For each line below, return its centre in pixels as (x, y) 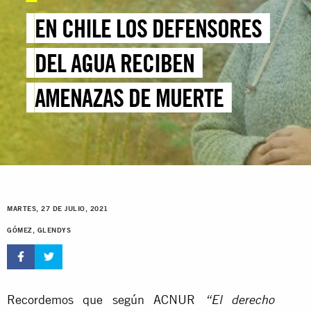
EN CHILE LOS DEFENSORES (149, 28)
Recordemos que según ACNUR (106, 299)
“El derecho (239, 301)
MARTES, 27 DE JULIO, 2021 (58, 209)
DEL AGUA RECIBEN (115, 63)
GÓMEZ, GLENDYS (39, 230)
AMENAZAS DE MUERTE (129, 98)
